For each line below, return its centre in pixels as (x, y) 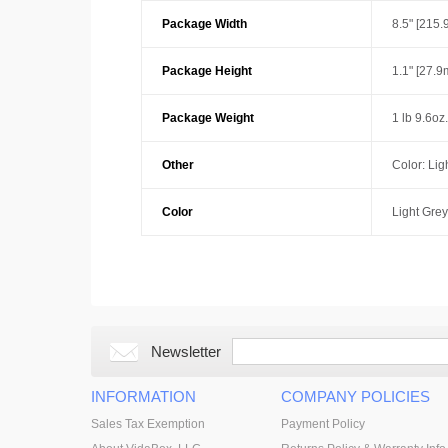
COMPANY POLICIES (355, 396)
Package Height (206, 71)
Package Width (204, 24)
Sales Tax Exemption (147, 424)
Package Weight (207, 118)
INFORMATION (143, 396)
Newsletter (185, 351)
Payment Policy (322, 424)
